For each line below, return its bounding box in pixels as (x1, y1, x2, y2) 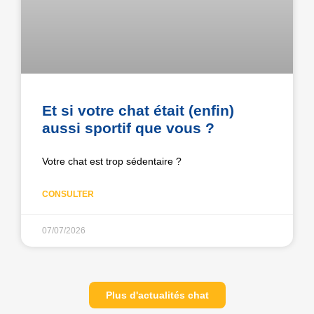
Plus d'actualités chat (105, 289, 209, 301)
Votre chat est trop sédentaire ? (42, 156, 182, 168)
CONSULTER (42, 189, 94, 200)
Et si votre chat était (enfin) (42, 102, 234, 119)
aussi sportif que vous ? (42, 120, 214, 137)
